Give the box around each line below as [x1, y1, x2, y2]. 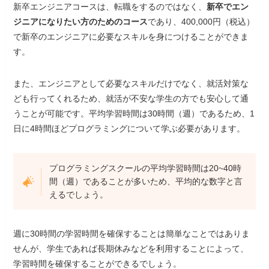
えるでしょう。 [49, 190, 108, 200]
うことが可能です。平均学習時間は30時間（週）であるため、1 [13, 109, 255, 119]
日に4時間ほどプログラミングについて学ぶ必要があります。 [13, 124, 246, 134]
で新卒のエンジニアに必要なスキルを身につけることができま [13, 32, 249, 42]
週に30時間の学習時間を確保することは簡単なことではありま [13, 229, 250, 239]
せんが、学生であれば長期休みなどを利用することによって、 [13, 244, 249, 254]
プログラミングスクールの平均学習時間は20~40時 [49, 163, 241, 174]
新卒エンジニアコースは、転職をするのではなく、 [13, 2, 207, 12]
